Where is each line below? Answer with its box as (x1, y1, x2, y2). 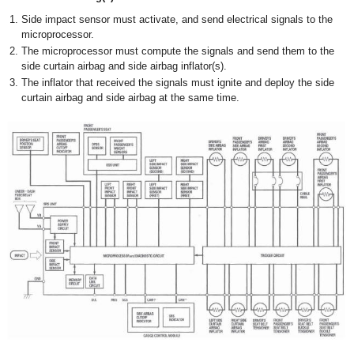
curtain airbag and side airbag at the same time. (21, 91, 239, 104)
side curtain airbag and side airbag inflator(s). (21, 59, 227, 72)
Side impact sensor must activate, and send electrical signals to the (21, 13, 333, 25)
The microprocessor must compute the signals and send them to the (21, 44, 334, 57)
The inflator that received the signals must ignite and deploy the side (21, 76, 334, 88)
